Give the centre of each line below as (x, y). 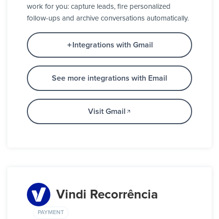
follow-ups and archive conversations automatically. (108, 19)
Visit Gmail (107, 112)
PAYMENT (51, 212)
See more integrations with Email (109, 78)
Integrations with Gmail (112, 45)
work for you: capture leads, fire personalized (99, 7)
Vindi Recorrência (107, 195)
